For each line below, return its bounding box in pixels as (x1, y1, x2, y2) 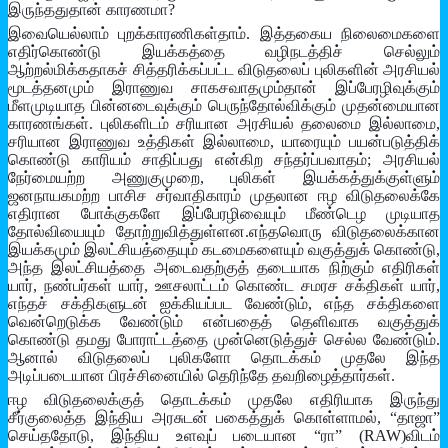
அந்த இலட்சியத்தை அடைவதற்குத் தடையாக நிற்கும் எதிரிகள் (8, 259, 440, 277)
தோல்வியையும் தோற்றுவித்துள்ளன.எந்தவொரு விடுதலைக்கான (8, 223, 440, 241)
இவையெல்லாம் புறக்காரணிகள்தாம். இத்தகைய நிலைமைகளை (8, 25, 440, 43)
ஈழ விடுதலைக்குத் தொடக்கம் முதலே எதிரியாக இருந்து (8, 391, 440, 409)
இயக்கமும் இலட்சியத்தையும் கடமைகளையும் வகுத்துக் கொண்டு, (8, 241, 440, 259)
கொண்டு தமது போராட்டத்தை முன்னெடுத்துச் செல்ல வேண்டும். (8, 331, 440, 349)
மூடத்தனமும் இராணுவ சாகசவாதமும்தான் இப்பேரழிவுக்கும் (8, 79, 440, 97)
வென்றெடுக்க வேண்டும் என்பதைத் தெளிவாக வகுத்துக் (8, 313, 440, 331)
